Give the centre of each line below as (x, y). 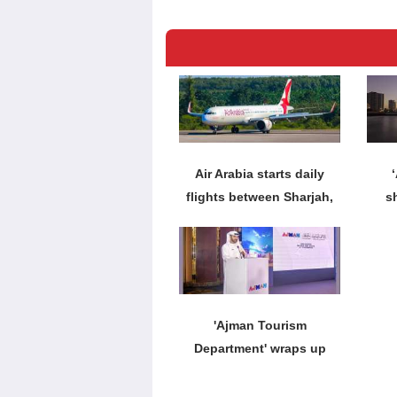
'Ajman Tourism (260, 326)
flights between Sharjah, (260, 197)
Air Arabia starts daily (260, 174)
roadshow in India (260, 372)
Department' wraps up (260, 349)
